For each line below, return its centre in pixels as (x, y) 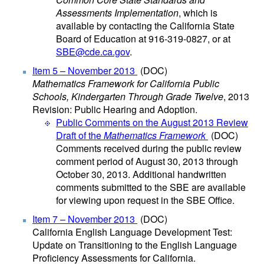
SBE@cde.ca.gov (93, 52)
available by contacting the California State (145, 26)
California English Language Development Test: (132, 232)
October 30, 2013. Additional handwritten (141, 174)
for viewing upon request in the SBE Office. (145, 200)
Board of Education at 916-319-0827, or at (143, 39)
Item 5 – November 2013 (85, 70)
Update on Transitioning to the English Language (135, 245)
